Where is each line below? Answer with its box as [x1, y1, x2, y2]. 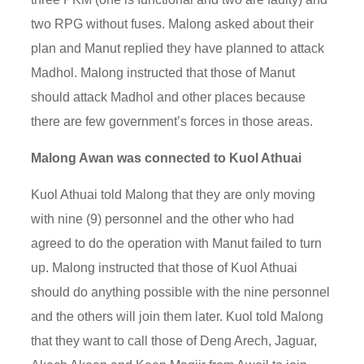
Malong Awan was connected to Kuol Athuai [31, 150, 302, 165]
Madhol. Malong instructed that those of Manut [31, 65, 296, 80]
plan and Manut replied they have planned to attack [31, 41, 325, 55]
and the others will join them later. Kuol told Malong [31, 309, 324, 323]
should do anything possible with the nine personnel [31, 284, 331, 299]
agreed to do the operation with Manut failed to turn [31, 236, 323, 250]
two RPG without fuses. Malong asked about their [31, 16, 314, 31]
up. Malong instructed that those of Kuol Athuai [31, 260, 298, 275]
